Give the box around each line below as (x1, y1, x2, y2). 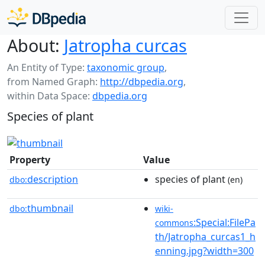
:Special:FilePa (193, 215, 256, 229)
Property (9, 153, 50, 166)
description (27, 172, 78, 186)
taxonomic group (87, 61, 164, 74)
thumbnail (27, 201, 73, 215)
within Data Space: (7, 89, 92, 102)
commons (155, 216, 193, 228)
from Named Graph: (7, 75, 100, 88)
